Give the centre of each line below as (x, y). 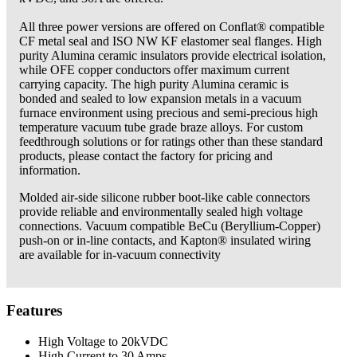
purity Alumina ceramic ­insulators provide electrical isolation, (173, 55)
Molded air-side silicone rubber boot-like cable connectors (165, 197)
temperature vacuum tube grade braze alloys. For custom (161, 127)
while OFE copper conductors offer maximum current (154, 69)
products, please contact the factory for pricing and (146, 155)
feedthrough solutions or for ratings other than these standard (171, 141)
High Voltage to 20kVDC (103, 342)
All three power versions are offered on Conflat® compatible (172, 26)
